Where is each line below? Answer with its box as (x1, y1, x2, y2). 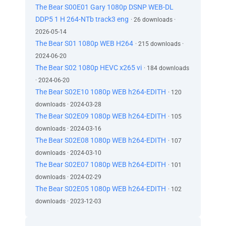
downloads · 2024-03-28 (35, 101, 101, 108)
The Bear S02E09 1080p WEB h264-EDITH (35, 112, 166, 120)
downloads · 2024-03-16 (35, 125, 101, 132)
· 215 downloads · (135, 40, 184, 47)
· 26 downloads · (131, 16, 176, 23)
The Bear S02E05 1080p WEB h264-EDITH (35, 185, 166, 193)
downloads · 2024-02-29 (35, 174, 101, 181)
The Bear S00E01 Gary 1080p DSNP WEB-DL (35, 3, 174, 11)
